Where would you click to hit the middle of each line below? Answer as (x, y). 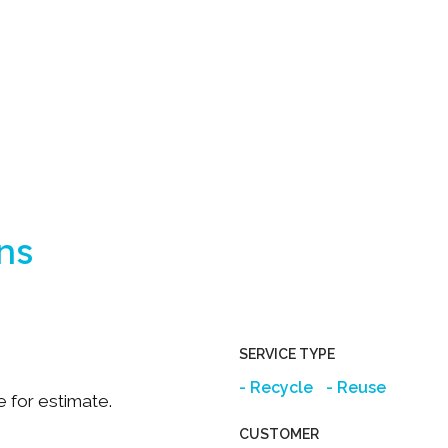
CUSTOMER (279, 434)
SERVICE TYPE (287, 354)
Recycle (281, 387)
